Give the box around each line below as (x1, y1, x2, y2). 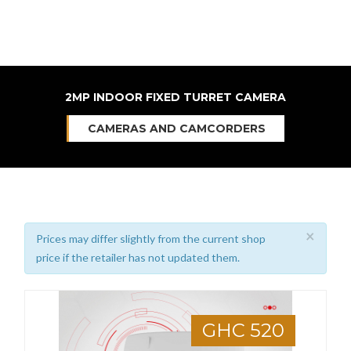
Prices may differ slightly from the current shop (36, 232, 266, 245)
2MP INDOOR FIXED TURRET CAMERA (65, 90, 286, 104)
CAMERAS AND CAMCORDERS (88, 121, 266, 136)
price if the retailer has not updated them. (36, 251, 241, 264)
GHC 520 (201, 319, 284, 342)
